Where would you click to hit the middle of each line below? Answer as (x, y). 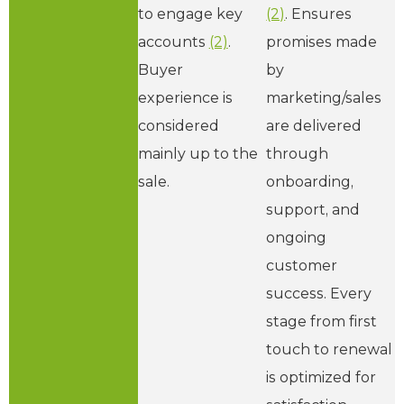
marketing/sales (324, 97)
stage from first (322, 321)
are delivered (314, 125)
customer (302, 265)
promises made (322, 41)
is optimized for (321, 377)
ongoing (297, 237)
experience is (185, 97)
